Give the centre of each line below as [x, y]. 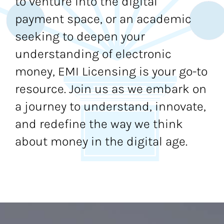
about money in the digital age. [101, 141]
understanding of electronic [93, 54]
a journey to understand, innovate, [110, 106]
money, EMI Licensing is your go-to [111, 71]
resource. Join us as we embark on [110, 89]
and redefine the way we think [99, 124]
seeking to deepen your [80, 36]
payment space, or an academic [103, 19]
